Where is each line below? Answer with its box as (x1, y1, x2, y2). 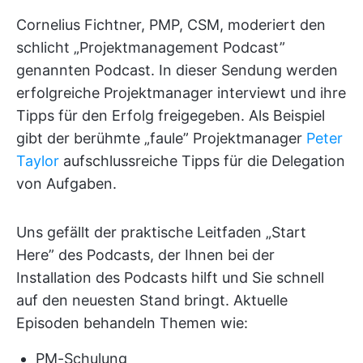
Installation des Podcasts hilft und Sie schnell (16, 268, 324, 286)
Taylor (16, 152, 59, 169)
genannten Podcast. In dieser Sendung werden (16, 61, 338, 79)
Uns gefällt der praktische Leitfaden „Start (16, 223, 306, 241)
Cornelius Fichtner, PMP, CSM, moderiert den (16, 15, 326, 33)
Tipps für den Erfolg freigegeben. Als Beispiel (16, 106, 325, 124)
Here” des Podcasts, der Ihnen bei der (16, 246, 275, 263)
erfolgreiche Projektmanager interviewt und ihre (16, 83, 346, 101)
